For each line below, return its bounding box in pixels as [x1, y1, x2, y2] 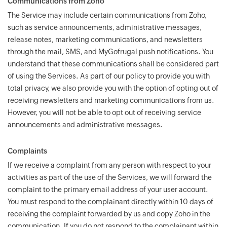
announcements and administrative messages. [8, 121, 163, 129]
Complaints [8, 147, 47, 155]
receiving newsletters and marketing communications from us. [8, 96, 214, 104]
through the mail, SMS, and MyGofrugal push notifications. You [8, 48, 213, 56]
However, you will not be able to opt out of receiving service [8, 108, 201, 117]
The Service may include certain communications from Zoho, [8, 11, 207, 19]
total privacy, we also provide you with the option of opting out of [8, 84, 218, 92]
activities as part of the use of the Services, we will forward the [8, 173, 212, 181]
